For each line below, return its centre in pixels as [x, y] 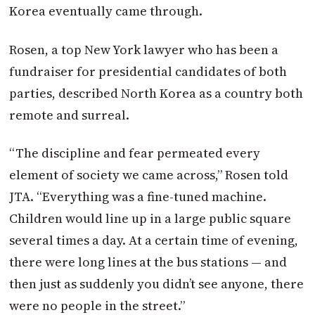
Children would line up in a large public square [150, 218]
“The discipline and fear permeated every [135, 153]
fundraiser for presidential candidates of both [148, 71]
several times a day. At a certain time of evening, [154, 240]
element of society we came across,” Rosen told [149, 174]
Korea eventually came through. [106, 11]
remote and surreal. [70, 115]
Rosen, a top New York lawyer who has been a [144, 49]
